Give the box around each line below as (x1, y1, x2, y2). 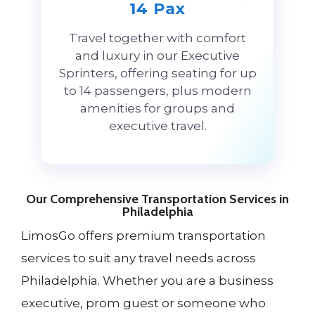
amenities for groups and (80, 101, 235, 115)
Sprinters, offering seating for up (58, 65, 257, 80)
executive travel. (108, 118, 207, 133)
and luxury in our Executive (75, 48, 240, 63)
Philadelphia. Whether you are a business (21, 273, 274, 288)
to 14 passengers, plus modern (63, 83, 252, 98)
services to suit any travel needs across (21, 250, 256, 265)
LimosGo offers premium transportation (21, 228, 266, 243)
